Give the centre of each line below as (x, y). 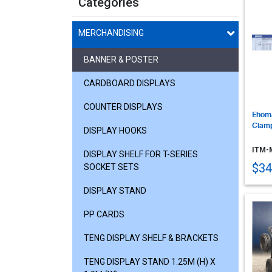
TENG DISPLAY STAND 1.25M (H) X (150, 261)
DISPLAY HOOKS (115, 130)
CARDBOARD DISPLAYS (130, 83)
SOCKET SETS (111, 167)
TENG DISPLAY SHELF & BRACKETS (151, 238)
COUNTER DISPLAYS (123, 107)
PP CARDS (104, 214)
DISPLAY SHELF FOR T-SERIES (141, 154)
